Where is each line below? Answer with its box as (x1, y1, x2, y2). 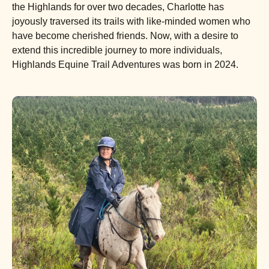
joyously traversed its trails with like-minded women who (12, 16, 250, 26)
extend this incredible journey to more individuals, (12, 45, 222, 55)
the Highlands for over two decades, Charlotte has (12, 2, 224, 12)
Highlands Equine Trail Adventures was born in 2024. (12, 59, 238, 70)
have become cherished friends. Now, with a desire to (12, 31, 238, 41)
